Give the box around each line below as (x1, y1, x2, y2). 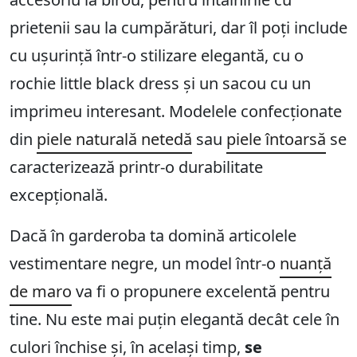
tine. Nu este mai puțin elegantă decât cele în (10, 308, 339, 331)
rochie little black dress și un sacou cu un (10, 73, 311, 95)
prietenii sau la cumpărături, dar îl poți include (10, 17, 347, 39)
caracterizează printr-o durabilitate (10, 156, 263, 178)
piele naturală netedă (37, 128, 192, 151)
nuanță (280, 253, 331, 275)
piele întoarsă (226, 128, 326, 151)
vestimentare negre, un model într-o (10, 253, 280, 275)
